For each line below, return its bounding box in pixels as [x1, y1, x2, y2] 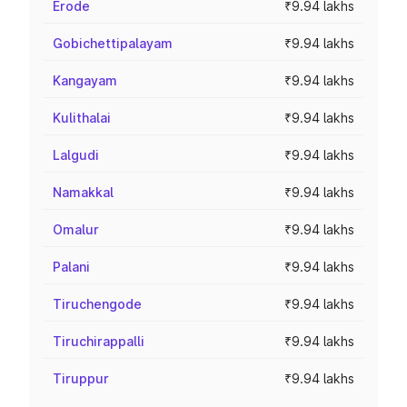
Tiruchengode [53, 296, 142, 312]
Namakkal [53, 184, 114, 200]
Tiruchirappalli [53, 333, 144, 349]
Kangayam [53, 73, 117, 88]
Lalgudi [53, 147, 99, 163]
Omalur [53, 222, 99, 237]
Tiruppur [53, 371, 109, 386]
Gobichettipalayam [53, 35, 173, 51]
